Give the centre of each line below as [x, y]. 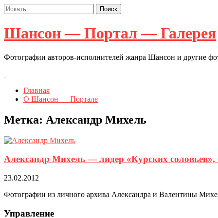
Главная [36, 90]
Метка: [25, 119]
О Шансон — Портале [61, 99]
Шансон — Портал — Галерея [110, 33]
